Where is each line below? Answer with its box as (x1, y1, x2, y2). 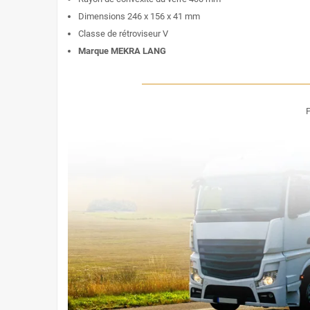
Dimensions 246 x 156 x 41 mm (78, 11, 200, 22)
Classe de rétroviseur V (78, 28, 168, 39)
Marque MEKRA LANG (78, 46, 166, 57)
